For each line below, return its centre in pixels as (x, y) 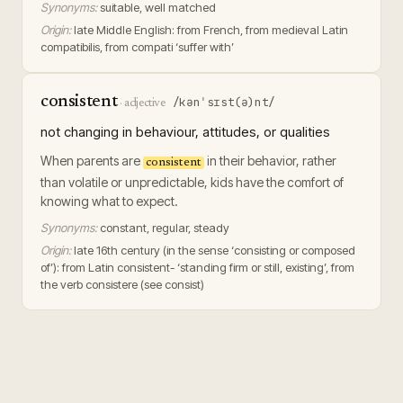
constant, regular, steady (165, 228)
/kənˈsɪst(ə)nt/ (224, 102)
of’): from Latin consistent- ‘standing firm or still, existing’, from (197, 267)
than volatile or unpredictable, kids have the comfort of (192, 182)
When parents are (92, 161)
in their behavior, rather (270, 161)
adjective (145, 103)
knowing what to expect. (109, 201)
